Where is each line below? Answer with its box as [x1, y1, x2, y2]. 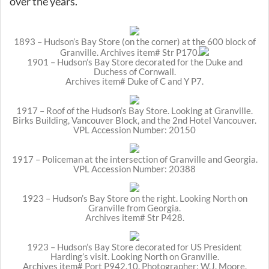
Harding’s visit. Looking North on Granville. [50, 250, 219, 262]
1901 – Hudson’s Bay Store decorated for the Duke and [26, 56, 243, 67]
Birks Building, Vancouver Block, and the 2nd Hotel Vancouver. [13, 114, 256, 125]
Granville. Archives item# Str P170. [60, 46, 199, 58]
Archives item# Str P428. [85, 211, 184, 223]
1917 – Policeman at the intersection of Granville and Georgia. [11, 153, 258, 165]
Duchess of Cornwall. [93, 65, 176, 77]
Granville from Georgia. [88, 202, 181, 213]
